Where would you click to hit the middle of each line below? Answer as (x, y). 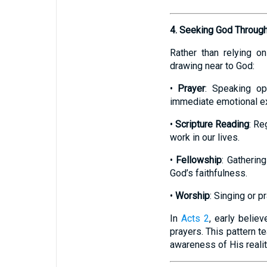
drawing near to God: (212, 66)
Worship (192, 196)
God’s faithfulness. (208, 173)
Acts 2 (195, 218)
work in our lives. (204, 137)
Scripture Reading (212, 124)
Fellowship (199, 160)
